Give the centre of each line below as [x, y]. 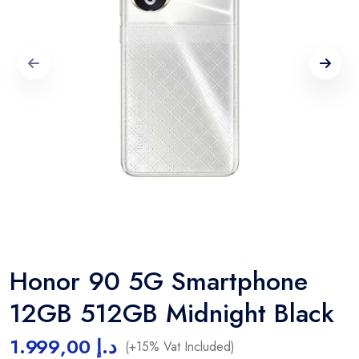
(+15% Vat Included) [180, 346]
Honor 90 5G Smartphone [159, 281]
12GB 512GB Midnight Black [172, 313]
